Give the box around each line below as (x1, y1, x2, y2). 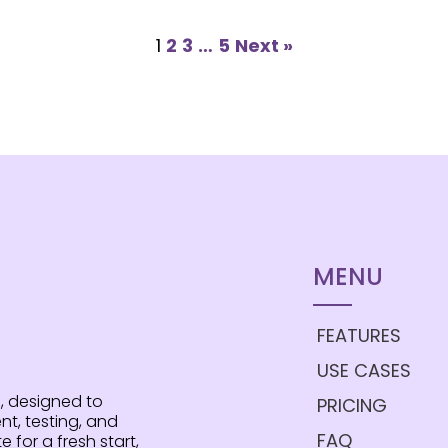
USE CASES (316, 357, 411, 383)
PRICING (316, 392, 387, 418)
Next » (234, 32, 293, 58)
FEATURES (316, 322, 401, 348)
